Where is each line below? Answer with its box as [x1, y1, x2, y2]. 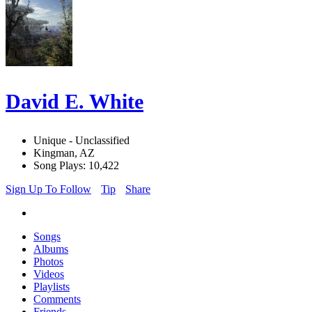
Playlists [33, 281, 70, 293]
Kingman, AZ [33, 147, 95, 159]
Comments [33, 293, 81, 306]
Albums [33, 243, 68, 256]
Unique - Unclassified [33, 134, 130, 147]
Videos [33, 268, 64, 281]
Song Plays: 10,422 [33, 159, 119, 172]
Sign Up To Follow [6, 183, 91, 196]
